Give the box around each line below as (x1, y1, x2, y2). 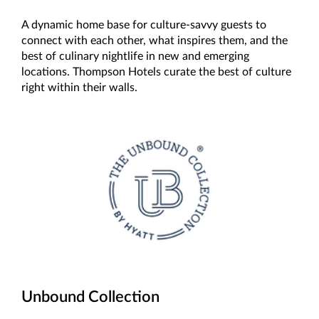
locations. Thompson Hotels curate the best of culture (21, 66, 291, 78)
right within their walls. (21, 82, 137, 94)
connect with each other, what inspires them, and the (21, 35, 288, 47)
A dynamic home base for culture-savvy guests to (21, 19, 266, 31)
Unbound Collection (21, 289, 159, 305)
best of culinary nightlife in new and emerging (21, 51, 249, 63)
